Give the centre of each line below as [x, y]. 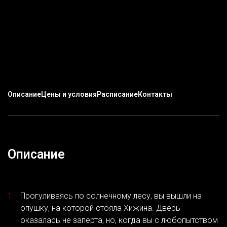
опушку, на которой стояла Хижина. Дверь [100, 208]
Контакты [155, 94]
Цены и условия [69, 94]
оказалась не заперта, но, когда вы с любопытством [119, 220]
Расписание [117, 94]
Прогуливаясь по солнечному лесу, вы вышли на [111, 196]
